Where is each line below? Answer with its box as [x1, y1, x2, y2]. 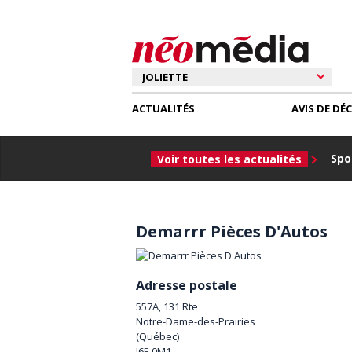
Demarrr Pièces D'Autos [136, 220, 328, 242]
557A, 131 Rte [136, 299, 198, 313]
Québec [139, 328, 177, 343]
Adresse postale [136, 276, 237, 294]
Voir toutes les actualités [157, 151, 302, 167]
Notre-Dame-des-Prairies [136, 313, 255, 328]
